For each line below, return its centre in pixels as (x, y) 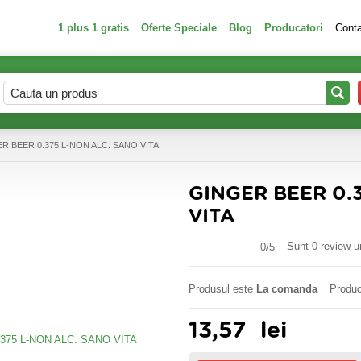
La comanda (287, 289)
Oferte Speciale (179, 28)
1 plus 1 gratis (93, 28)
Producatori (294, 28)
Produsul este (222, 289)
